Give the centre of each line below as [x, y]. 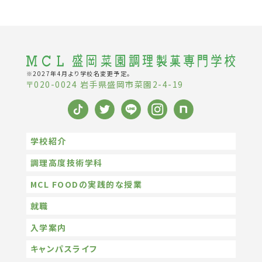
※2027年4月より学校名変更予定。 [78, 73]
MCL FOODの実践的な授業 [86, 184]
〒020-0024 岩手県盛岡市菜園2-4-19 [105, 84]
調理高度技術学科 [66, 162]
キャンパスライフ [64, 249]
